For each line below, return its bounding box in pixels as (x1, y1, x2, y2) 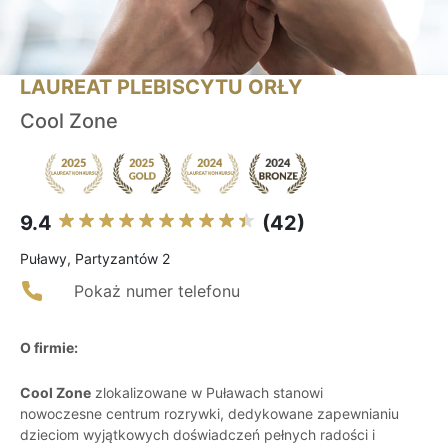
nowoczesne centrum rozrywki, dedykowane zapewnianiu (20, 405, 399, 423)
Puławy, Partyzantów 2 (20, 250, 170, 268)
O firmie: (20, 339, 78, 357)
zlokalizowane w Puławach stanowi (91, 384, 323, 402)
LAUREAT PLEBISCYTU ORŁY (20, 75, 302, 100)
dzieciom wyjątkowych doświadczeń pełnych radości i (20, 426, 375, 444)
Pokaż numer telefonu (74, 281, 240, 302)
